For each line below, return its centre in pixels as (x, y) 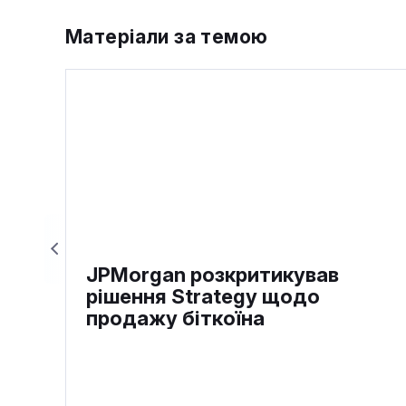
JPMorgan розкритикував (213, 275)
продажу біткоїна (175, 319)
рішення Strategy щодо (203, 297)
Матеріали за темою (167, 37)
